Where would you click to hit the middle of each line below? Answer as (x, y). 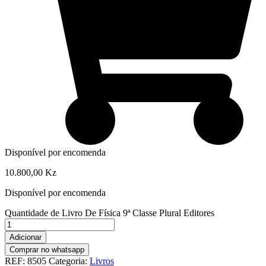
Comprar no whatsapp (47, 249)
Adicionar (26, 237)
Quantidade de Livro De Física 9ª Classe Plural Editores (110, 213)
